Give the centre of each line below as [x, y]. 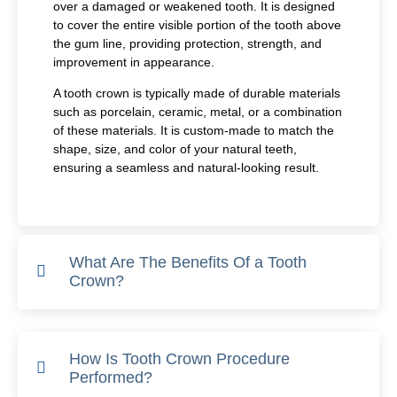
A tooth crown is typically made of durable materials [197, 93]
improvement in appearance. [134, 62]
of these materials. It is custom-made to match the [194, 131]
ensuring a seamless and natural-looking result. [186, 168]
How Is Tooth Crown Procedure [179, 358]
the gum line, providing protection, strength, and [187, 44]
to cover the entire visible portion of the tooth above [197, 25]
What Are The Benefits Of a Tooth [188, 262]
